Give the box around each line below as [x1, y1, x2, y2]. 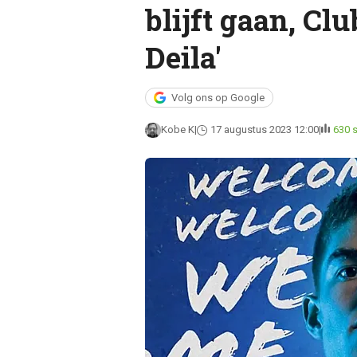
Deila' [144, 37, 222, 76]
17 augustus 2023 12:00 [210, 124, 319, 135]
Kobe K [160, 124, 194, 135]
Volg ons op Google [171, 92, 265, 104]
